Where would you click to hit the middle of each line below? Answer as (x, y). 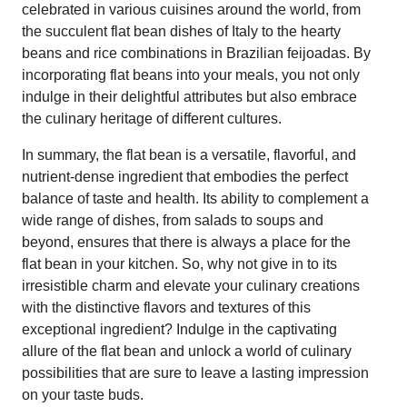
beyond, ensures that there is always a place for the (186, 242)
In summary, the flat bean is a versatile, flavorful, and (189, 154)
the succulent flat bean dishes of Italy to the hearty (181, 31)
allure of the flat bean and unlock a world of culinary (187, 351)
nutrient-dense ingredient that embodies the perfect (185, 176)
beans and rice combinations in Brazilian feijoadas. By (196, 53)
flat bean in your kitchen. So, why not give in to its (179, 263)
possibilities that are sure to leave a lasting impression (195, 372)
